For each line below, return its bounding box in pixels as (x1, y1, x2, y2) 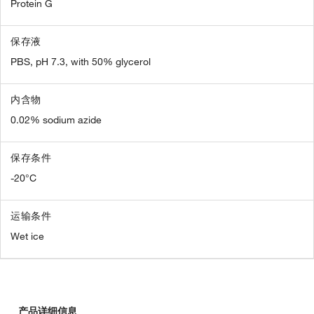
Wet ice (11, 230, 44, 243)
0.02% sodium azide (11, 114, 102, 126)
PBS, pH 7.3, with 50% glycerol (11, 55, 151, 68)
